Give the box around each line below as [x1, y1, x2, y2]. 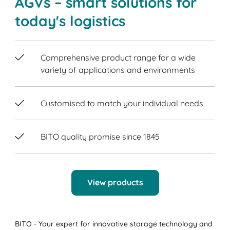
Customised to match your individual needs [41, 98, 204, 108]
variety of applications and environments [41, 64, 196, 75]
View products [87, 177, 143, 188]
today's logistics [15, 11, 126, 30]
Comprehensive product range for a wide [41, 52, 196, 63]
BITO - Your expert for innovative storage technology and [15, 219, 213, 229]
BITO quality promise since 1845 [41, 131, 160, 142]
